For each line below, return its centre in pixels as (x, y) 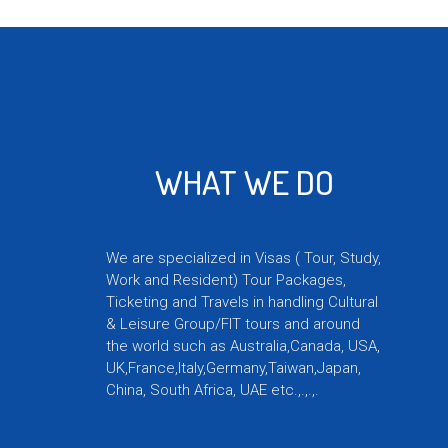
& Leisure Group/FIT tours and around (233, 324)
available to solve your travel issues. (227, 26)
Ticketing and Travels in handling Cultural (242, 302)
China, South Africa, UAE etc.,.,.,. (213, 390)
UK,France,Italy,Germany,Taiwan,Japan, (234, 368)
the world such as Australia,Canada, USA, (243, 346)
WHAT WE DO (244, 182)
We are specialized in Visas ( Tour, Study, (244, 258)
